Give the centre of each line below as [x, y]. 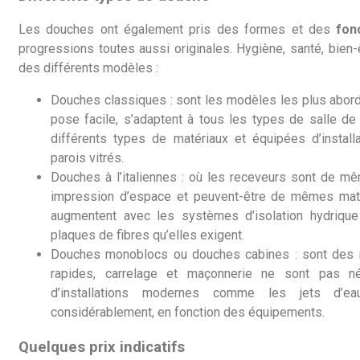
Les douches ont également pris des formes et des [178, 30]
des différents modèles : [88, 68]
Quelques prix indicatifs [102, 348]
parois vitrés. [87, 158]
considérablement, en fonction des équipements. [188, 313]
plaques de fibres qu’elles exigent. [147, 235]
